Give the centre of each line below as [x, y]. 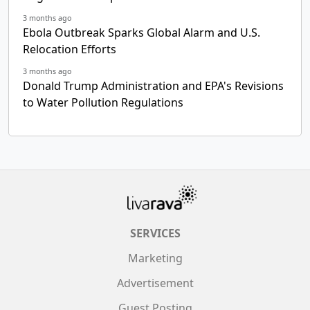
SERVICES [155, 233]
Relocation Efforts [70, 49]
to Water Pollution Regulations [103, 102]
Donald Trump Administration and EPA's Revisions [153, 85]
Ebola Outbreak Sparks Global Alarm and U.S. [142, 32]
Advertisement [155, 283]
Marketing [155, 258]
